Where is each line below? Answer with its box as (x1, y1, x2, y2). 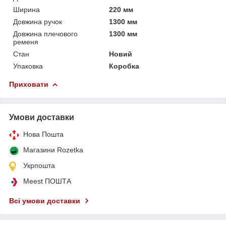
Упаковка (13, 62, 43, 70)
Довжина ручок (13, 17, 62, 26)
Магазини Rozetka (23, 145, 83, 154)
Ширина (13, 5, 40, 14)
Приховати (9, 80, 48, 88)
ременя (13, 37, 38, 46)
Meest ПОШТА (23, 177, 71, 185)
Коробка (109, 62, 140, 70)
